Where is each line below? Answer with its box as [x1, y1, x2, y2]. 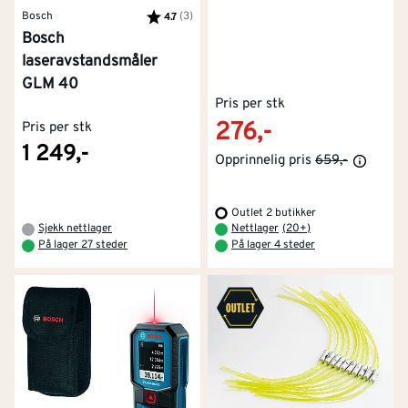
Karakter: [146, 8, 190, 22]
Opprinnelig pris [215, 151, 311, 169]
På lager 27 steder [38, 237, 127, 252]
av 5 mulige [193, 8, 246, 22]
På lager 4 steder [231, 237, 315, 252]
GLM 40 [22, 74, 78, 95]
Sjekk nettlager [38, 220, 112, 236]
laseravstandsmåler [22, 51, 158, 72]
